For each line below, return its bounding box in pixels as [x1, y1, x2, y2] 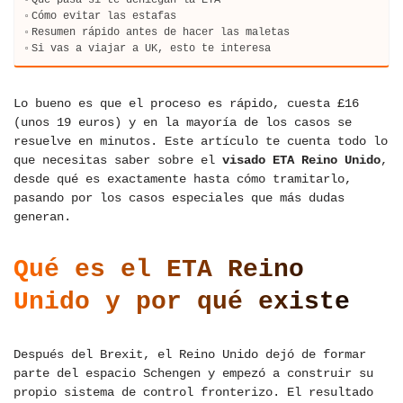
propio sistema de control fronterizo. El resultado [13, 385, 373, 400]
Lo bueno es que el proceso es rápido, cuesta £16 [13, 96, 359, 112]
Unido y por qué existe [13, 288, 350, 317]
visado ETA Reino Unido [222, 153, 381, 168]
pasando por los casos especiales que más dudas [13, 191, 345, 206]
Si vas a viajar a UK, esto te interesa [31, 42, 272, 55]
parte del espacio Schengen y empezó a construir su [13, 366, 373, 381]
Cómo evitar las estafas [31, 10, 177, 22]
